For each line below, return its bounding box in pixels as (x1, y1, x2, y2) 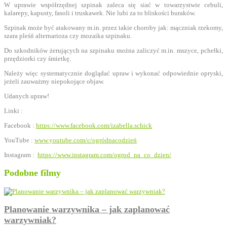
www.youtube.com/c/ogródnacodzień (34, 136, 137, 144)
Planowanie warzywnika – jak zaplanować (4, 204, 170, 215)
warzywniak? (4, 215, 56, 225)
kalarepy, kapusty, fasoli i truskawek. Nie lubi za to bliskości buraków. (4, 9, 196, 17)
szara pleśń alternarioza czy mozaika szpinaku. (4, 31, 132, 40)
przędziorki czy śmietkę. (4, 54, 71, 62)
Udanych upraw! (4, 92, 49, 100)
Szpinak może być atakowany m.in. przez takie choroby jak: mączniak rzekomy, (4, 23, 223, 31)
